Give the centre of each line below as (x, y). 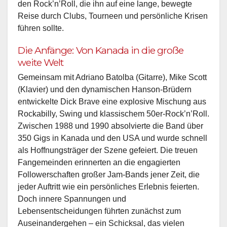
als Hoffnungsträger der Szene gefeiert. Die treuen (108, 150)
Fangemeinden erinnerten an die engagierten (99, 162)
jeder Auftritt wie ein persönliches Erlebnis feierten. (108, 186)
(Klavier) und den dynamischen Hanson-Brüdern (105, 89)
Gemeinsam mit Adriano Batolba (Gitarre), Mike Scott (112, 77)
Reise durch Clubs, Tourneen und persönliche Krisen (113, 16)
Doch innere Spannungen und (72, 199)
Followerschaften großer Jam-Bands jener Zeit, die (109, 174)
